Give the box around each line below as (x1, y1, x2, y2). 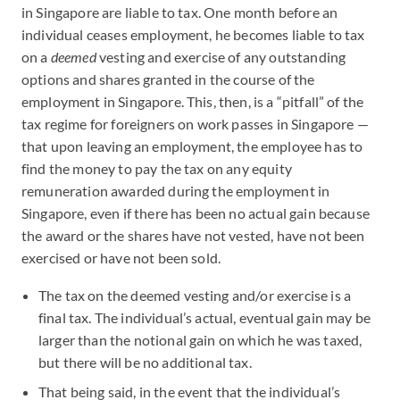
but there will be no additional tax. (38, 354, 252, 371)
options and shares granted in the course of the (21, 71, 315, 87)
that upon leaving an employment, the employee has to (21, 137, 363, 154)
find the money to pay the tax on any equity (21, 160, 292, 177)
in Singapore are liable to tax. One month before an (21, 4, 338, 21)
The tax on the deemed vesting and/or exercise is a (38, 287, 352, 304)
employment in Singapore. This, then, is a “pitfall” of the (21, 93, 364, 110)
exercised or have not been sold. (21, 249, 221, 266)
